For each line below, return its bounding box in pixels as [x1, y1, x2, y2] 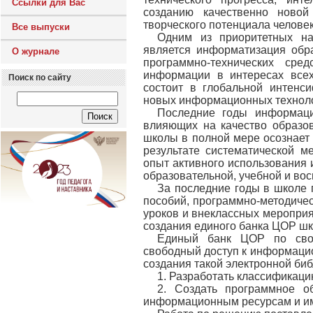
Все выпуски [12, 22, 70, 32]
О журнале [12, 46, 59, 57]
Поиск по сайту [8, 73, 71, 82]
